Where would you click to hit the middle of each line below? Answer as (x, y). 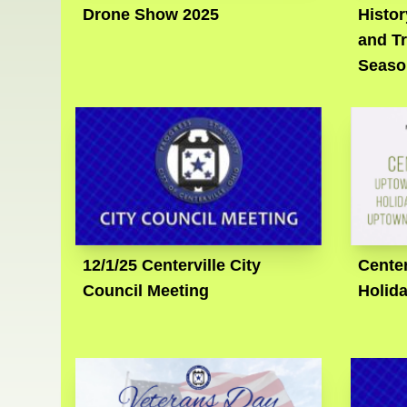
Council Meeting (146, 291)
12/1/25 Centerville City (172, 266)
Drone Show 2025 (151, 15)
